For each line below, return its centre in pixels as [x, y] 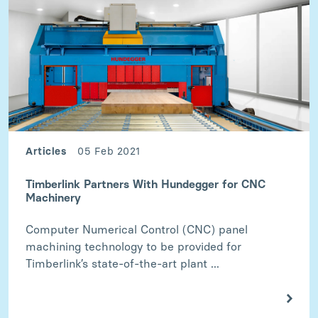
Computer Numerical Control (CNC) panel [137, 229]
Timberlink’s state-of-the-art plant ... [122, 263]
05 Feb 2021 [109, 151]
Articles [46, 151]
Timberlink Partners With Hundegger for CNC [146, 184]
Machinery [53, 197]
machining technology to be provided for [133, 246]
